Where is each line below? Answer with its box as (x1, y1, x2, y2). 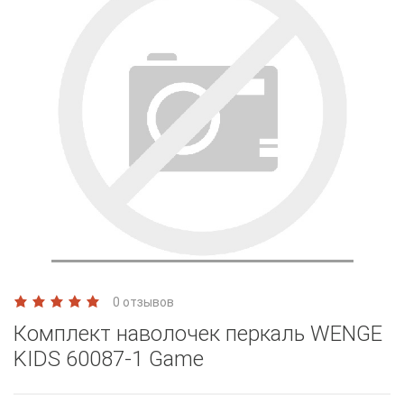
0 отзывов (113, 294, 174, 309)
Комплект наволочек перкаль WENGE (14, 320, 382, 346)
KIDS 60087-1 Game (14, 345, 204, 372)
